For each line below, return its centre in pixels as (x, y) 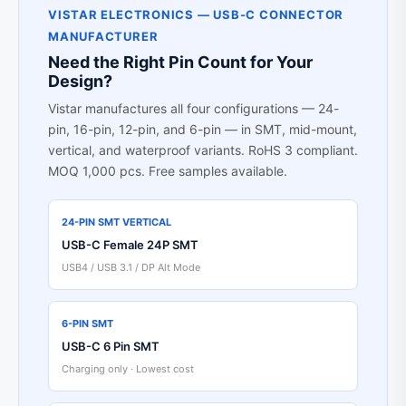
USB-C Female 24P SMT (130, 244)
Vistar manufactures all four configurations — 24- (193, 108)
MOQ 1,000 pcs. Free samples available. (168, 170)
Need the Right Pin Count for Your (180, 62)
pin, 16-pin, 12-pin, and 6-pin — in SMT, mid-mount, (203, 129)
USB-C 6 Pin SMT (111, 346)
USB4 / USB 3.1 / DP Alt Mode (131, 267)
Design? (80, 81)
